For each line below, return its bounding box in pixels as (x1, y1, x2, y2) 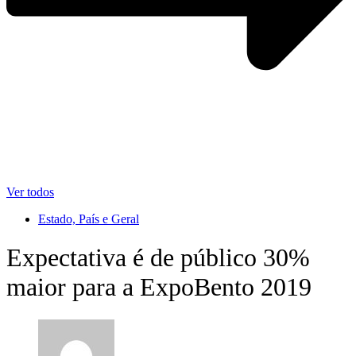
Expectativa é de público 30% (6, 243, 310, 273)
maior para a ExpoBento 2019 (6, 273, 311, 302)
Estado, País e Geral (38, 211, 139, 226)
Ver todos (6, 184, 54, 199)
